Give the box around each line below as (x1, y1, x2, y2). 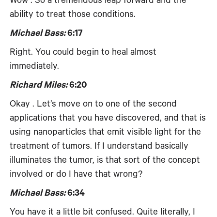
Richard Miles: (10, 80, 67, 90)
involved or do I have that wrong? (10, 169, 142, 179)
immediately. (10, 61, 59, 71)
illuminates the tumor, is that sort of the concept (10, 155, 200, 165)
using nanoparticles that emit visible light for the (10, 127, 201, 137)
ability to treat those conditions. (10, 9, 136, 19)
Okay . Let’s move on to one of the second (10, 99, 177, 109)
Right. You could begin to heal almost (10, 47, 156, 57)
